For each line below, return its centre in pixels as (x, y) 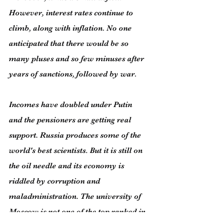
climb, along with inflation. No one (71, 28)
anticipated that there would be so (70, 43)
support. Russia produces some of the (76, 135)
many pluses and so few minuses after (77, 59)
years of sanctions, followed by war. (73, 74)
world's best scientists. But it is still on (77, 150)
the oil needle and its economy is (68, 166)
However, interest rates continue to (72, 13)
